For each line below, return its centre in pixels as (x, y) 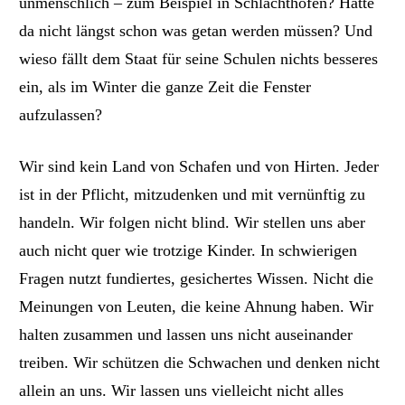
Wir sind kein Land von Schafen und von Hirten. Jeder (199, 166)
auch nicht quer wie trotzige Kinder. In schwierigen (188, 250)
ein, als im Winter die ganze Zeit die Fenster (165, 87)
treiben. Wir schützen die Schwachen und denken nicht (200, 362)
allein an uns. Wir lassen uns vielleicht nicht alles (182, 390)
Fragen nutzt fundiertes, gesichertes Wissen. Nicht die (197, 278)
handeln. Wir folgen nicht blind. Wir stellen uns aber (193, 222)
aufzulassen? (61, 115)
